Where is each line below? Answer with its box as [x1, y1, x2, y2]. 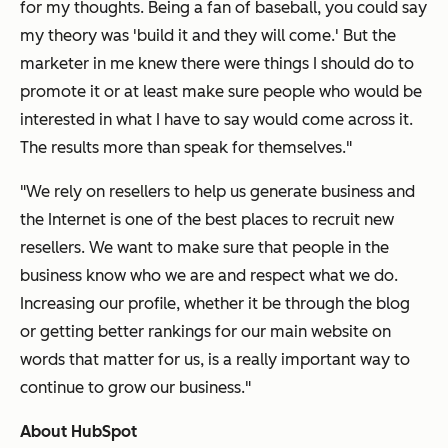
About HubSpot [20, 421, 137, 441]
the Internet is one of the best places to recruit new [20, 209, 394, 229]
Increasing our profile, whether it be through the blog [20, 293, 410, 313]
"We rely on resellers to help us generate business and [20, 181, 415, 201]
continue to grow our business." [20, 377, 251, 397]
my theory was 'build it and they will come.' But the [20, 25, 396, 45]
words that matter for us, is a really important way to [20, 349, 410, 369]
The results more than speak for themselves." [20, 137, 352, 157]
